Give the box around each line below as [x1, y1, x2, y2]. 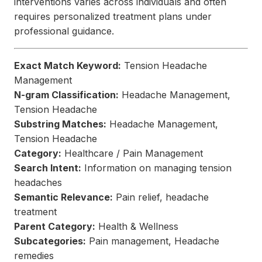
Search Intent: [14, 162, 81, 174]
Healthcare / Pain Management [61, 147, 203, 159]
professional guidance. [14, 25, 114, 37]
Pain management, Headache [86, 235, 219, 247]
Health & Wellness [95, 220, 178, 232]
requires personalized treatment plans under [14, 11, 212, 22]
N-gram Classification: [14, 89, 119, 101]
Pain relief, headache [113, 191, 209, 203]
